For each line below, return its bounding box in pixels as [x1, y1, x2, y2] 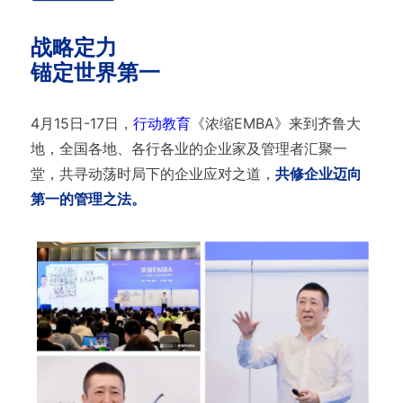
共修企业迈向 [274, 165, 362, 184]
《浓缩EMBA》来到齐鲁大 [190, 114, 361, 133]
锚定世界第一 [30, 59, 160, 86]
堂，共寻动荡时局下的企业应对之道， [30, 165, 275, 184]
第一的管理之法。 [30, 190, 146, 209]
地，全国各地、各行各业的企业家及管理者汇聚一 [30, 139, 347, 158]
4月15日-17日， [30, 114, 133, 133]
